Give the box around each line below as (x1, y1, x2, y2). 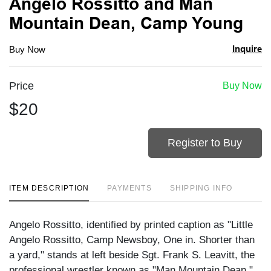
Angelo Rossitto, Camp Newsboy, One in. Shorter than (9, 233, 255, 246)
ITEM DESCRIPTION (9, 183, 90, 192)
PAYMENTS (107, 183, 152, 192)
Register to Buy (168, 136, 243, 149)
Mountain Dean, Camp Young (9, 13, 243, 33)
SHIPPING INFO (169, 183, 233, 192)
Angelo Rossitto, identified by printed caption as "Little (9, 218, 253, 230)
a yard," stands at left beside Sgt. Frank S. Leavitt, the (9, 249, 255, 261)
